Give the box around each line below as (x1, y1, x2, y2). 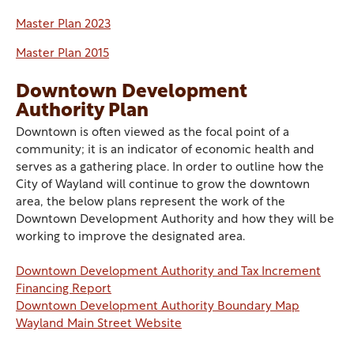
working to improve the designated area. (16, 232, 245, 243)
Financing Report (16, 284, 111, 296)
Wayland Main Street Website (16, 318, 182, 330)
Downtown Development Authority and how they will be (16, 214, 334, 226)
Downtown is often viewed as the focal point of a (16, 127, 289, 139)
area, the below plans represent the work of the (16, 197, 285, 209)
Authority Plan (16, 102, 149, 121)
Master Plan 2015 (16, 48, 109, 60)
